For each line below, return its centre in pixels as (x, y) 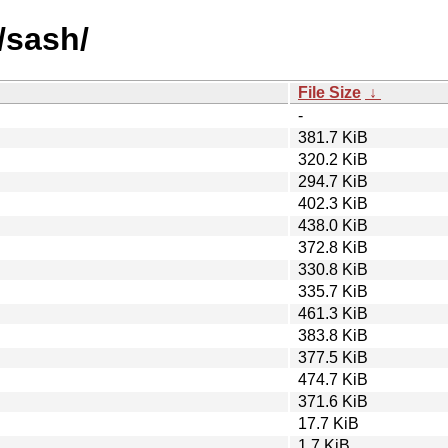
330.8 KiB (333, 269)
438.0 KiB (333, 225)
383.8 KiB (333, 335)
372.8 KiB (333, 247)
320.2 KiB (333, 159)
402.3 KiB (333, 203)
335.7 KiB (333, 291)
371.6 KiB (333, 401)
